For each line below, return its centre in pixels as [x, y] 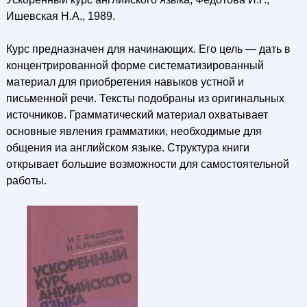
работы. [26, 181]
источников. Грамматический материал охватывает [137, 115]
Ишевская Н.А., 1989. [60, 16]
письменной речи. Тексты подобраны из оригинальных [145, 98]
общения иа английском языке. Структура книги [127, 148]
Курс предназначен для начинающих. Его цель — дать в [148, 49]
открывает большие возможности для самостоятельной [147, 164]
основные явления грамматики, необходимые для [134, 131]
